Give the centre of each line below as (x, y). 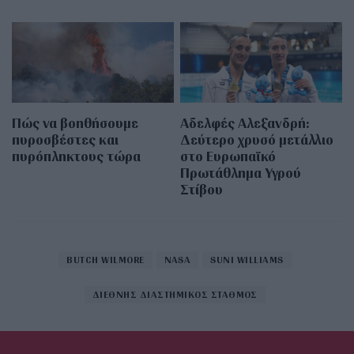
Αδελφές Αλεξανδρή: (245, 123)
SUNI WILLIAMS (247, 260)
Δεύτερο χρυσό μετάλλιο (257, 140)
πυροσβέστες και (65, 140)
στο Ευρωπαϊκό (228, 156)
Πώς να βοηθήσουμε (75, 123)
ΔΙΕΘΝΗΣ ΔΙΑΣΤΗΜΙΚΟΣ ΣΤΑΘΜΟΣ (175, 295)
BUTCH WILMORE (105, 260)
